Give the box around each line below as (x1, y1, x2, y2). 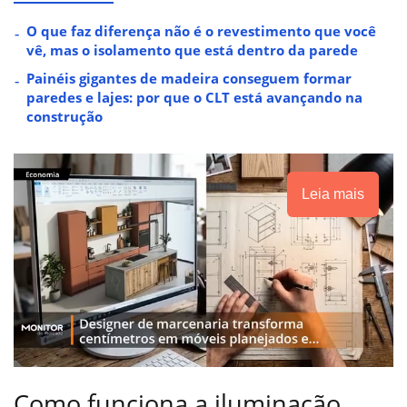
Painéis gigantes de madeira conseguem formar (26, 68, 352, 87)
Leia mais (302, 185, 364, 202)
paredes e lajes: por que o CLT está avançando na (26, 87, 362, 106)
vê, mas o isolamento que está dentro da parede (26, 40, 358, 59)
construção (26, 106, 103, 125)
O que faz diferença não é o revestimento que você (26, 21, 376, 40)
